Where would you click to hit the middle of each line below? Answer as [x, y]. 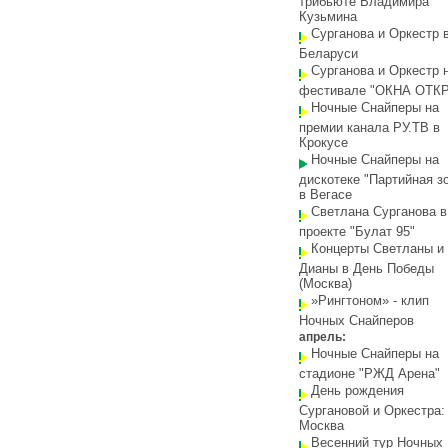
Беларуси [328, 53]
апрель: [322, 337]
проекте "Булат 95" [357, 231]
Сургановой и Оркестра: [372, 410]
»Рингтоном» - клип [370, 300]
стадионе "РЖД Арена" [369, 373]
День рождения [357, 390]
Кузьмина [328, 16]
